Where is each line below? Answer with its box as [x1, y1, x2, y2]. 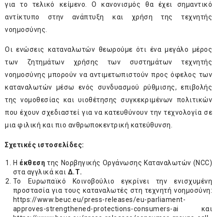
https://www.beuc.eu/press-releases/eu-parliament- [13, 196, 186, 204]
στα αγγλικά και [13, 168, 68, 176]
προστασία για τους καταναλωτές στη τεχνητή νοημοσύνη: [13, 186, 212, 195]
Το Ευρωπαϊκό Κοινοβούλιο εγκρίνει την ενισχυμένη [13, 177, 212, 186]
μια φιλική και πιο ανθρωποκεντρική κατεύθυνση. [5, 121, 172, 129]
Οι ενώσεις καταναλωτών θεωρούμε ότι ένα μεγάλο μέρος [5, 46, 212, 54]
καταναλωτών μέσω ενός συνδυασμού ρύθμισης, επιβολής [5, 83, 212, 92]
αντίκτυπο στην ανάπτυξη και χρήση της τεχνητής [5, 13, 212, 21]
